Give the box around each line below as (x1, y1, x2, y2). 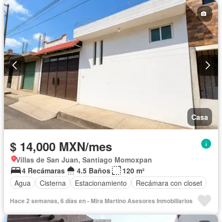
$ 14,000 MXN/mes (10, 138, 112, 155)
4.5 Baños (77, 166, 111, 176)
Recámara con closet (136, 177, 202, 188)
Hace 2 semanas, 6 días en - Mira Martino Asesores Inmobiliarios (10, 196, 193, 206)
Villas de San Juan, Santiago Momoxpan (16, 155, 152, 165)
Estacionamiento (75, 177, 127, 188)
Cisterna (40, 177, 66, 188)
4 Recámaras (22, 166, 65, 176)
